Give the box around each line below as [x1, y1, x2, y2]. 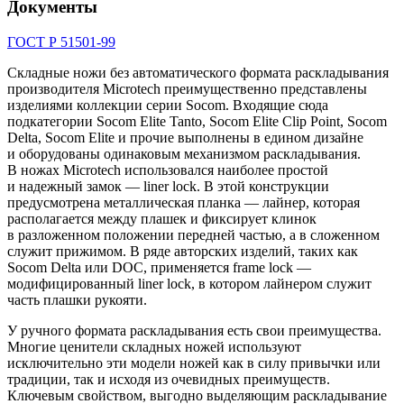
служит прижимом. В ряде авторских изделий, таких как [7, 243, 358, 259]
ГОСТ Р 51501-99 [7, 33, 115, 50]
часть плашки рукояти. [7, 291, 147, 308]
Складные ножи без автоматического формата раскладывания [7, 64, 389, 80]
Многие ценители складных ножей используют [7, 338, 301, 354]
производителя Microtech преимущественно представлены [7, 80, 367, 96]
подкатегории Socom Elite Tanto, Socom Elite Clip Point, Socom [7, 113, 387, 129]
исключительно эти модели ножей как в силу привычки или [7, 354, 381, 371]
